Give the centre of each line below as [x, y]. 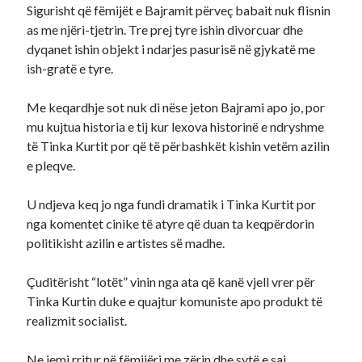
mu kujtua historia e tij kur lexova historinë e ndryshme [176, 126]
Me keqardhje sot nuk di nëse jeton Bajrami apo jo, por [176, 107]
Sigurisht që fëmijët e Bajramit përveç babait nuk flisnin [179, 10]
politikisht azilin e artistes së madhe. [126, 243]
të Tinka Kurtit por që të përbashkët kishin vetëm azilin [179, 146]
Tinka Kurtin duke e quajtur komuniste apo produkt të [175, 301]
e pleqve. [51, 165]
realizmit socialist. [77, 320]
